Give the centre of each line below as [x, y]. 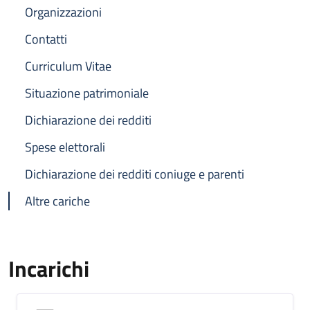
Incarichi [49, 268]
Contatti [46, 39]
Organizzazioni [63, 12]
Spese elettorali [65, 147]
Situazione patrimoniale [87, 93]
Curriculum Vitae [68, 66]
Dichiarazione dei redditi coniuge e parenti [135, 174]
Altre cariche [57, 201]
